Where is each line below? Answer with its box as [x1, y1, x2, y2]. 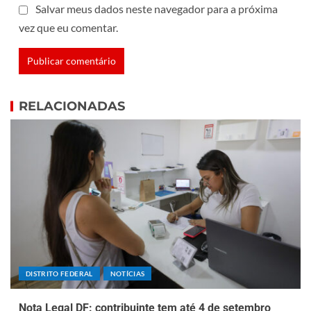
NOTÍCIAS [110, 269, 145, 278]
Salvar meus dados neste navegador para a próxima [35, 1, 278, 15]
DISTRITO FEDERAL [26, 269, 93, 278]
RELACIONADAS [19, 98, 125, 114]
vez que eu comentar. [19, 20, 118, 34]
